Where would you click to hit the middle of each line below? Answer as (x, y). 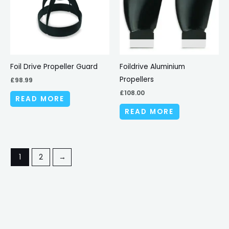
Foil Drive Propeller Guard (54, 66)
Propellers (137, 79)
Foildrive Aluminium (152, 66)
